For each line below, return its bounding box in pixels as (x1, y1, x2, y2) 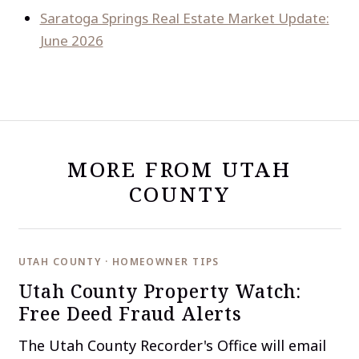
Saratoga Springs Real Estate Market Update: (39, 8, 329, 27)
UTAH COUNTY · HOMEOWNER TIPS (18, 254, 220, 268)
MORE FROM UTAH (67, 155, 292, 184)
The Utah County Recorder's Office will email (18, 335, 326, 355)
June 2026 (39, 30, 103, 50)
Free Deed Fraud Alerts (18, 301, 242, 327)
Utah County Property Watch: (18, 278, 302, 305)
